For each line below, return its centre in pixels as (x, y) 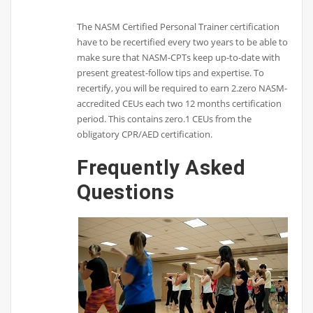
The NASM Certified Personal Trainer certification (179, 26)
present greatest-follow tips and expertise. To (171, 72)
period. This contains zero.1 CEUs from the (165, 118)
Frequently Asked (161, 168)
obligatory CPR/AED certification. (145, 134)
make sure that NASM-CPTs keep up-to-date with (179, 57)
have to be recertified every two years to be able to (183, 42)
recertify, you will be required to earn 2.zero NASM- (182, 88)
